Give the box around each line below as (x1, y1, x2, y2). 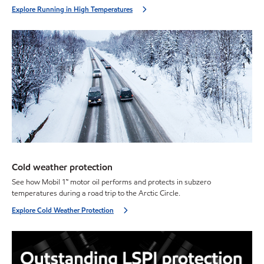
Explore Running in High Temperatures (12, 4, 133, 15)
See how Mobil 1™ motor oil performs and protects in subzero (12, 176, 211, 187)
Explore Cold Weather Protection (12, 204, 114, 215)
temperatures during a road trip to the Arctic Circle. (12, 187, 180, 199)
